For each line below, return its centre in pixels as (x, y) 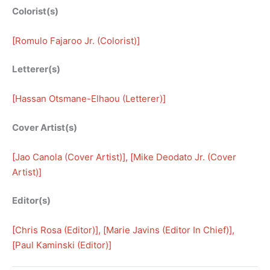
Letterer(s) (36, 69)
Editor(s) (31, 201)
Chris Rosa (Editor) (55, 230)
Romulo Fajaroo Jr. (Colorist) (76, 40)
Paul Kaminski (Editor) (62, 245)
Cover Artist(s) (45, 127)
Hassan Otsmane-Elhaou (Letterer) (89, 99)
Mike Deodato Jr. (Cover (185, 157)
